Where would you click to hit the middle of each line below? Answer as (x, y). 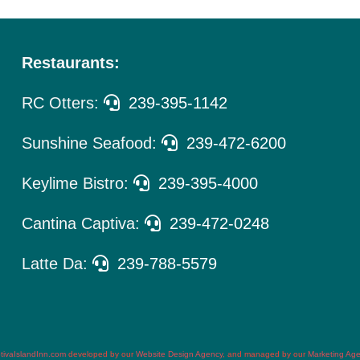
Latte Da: (57, 264)
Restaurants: (71, 63)
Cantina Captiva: (84, 224)
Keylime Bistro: (78, 184)
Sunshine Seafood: (92, 143)
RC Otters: (63, 103)
